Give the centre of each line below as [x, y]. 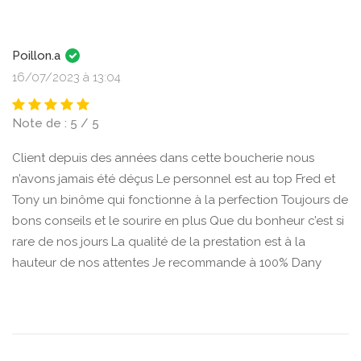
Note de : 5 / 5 [56, 123]
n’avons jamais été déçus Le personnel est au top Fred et [174, 179]
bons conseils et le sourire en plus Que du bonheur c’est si [178, 221]
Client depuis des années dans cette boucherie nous [163, 158]
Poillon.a [38, 56]
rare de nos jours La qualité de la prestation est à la [159, 242]
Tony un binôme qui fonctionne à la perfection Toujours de [180, 200]
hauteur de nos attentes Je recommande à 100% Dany [167, 263]
